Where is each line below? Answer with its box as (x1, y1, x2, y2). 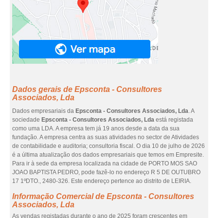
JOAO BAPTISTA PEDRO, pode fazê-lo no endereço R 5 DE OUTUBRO (12, 169, 200, 176)
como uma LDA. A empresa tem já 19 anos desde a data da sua (12, 125, 180, 132)
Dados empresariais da (12, 108, 75, 114)
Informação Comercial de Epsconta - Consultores (12, 192, 194, 200)
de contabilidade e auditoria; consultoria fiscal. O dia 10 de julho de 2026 (12, 143, 205, 149)
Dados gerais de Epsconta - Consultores (12, 85, 162, 93)
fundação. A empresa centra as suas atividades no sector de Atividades (12, 134, 199, 141)
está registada (154, 116, 193, 123)
